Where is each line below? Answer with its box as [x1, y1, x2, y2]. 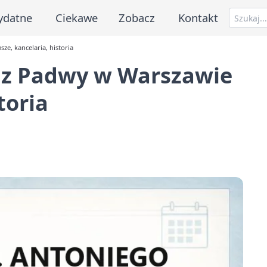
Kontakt [178, 10, 219, 25]
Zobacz [119, 10, 156, 25]
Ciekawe [55, 10, 98, 25]
